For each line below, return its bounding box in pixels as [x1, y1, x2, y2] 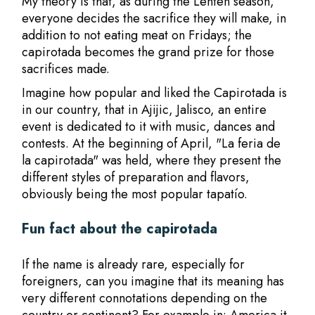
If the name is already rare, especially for [22, 255, 245, 274]
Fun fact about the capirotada [22, 219, 218, 239]
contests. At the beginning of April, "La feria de [22, 134, 281, 153]
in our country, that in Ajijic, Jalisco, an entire [22, 101, 267, 119]
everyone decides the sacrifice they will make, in [22, 9, 287, 27]
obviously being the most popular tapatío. [22, 185, 248, 203]
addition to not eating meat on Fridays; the [22, 26, 252, 44]
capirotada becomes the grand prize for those [22, 43, 275, 61]
